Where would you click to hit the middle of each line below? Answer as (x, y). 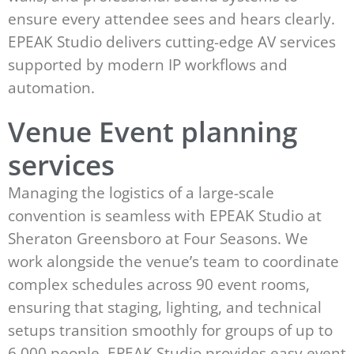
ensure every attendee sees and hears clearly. (171, 19)
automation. (51, 88)
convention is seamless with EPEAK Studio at (165, 216)
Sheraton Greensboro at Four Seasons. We (158, 239)
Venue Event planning (153, 132)
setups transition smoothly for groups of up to (170, 330)
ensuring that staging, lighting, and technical (165, 307)
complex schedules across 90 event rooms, (159, 284)
